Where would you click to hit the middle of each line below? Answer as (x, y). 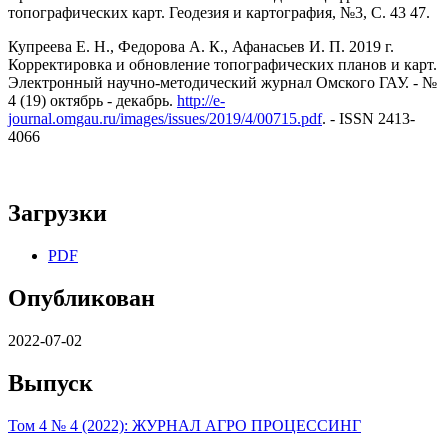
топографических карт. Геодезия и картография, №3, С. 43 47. (219, 13)
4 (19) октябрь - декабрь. (92, 101)
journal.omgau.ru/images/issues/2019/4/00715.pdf (165, 119)
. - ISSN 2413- (368, 119)
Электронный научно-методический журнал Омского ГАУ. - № (222, 83)
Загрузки (57, 213)
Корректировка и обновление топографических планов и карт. (222, 65)
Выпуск (50, 382)
